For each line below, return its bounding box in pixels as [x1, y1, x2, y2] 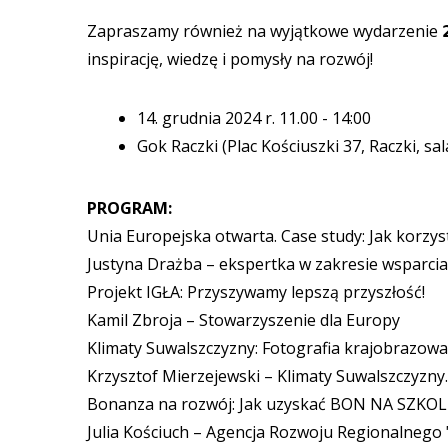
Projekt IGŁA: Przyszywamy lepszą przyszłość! [87, 281, 425, 304]
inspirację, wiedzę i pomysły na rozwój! [87, 48, 373, 71]
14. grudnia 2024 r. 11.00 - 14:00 [137, 107, 371, 130]
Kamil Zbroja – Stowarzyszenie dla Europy [87, 309, 400, 332]
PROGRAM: [87, 197, 172, 220]
